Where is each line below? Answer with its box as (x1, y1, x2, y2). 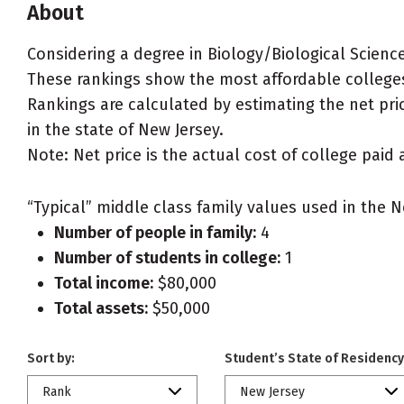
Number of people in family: (54, 223, 256, 243)
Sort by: (27, 351, 75, 366)
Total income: (54, 273, 153, 293)
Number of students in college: (54, 248, 280, 268)
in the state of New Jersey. (27, 120, 224, 140)
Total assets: (54, 298, 148, 318)
